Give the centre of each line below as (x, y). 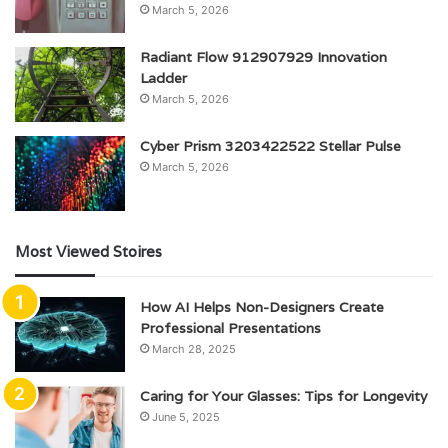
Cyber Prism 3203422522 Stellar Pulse (270, 146)
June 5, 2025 (186, 417)
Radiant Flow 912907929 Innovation (263, 57)
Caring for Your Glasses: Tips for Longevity (283, 396)
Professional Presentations (230, 328)
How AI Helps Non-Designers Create (262, 307)
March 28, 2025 (194, 349)
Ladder (163, 78)
